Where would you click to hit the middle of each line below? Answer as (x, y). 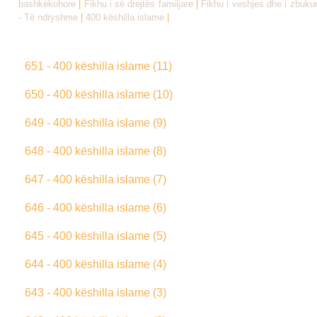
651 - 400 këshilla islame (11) (98, 66)
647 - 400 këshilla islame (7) (96, 179)
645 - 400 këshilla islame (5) (96, 236)
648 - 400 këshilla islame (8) (96, 151)
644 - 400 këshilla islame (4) (96, 264)
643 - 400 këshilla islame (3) (96, 292)
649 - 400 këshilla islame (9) (96, 122)
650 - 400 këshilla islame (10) (99, 94)
